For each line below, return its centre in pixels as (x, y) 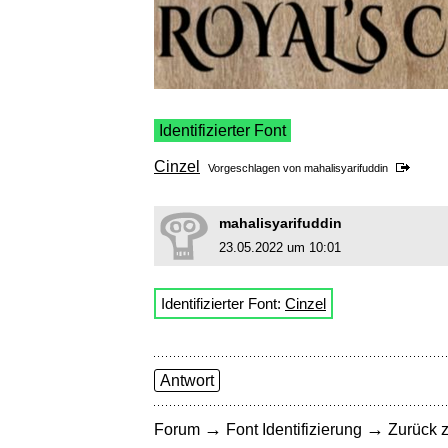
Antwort (187, 381)
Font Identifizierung (294, 430)
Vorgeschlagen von (256, 168)
